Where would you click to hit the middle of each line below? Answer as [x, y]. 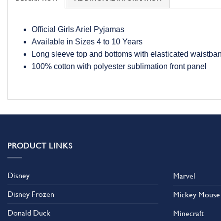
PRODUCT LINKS [40, 146]
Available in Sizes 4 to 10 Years [87, 41]
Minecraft [188, 213]
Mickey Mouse [197, 194]
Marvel [184, 176]
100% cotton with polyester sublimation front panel [119, 66]
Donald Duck [29, 213]
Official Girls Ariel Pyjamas [78, 29]
